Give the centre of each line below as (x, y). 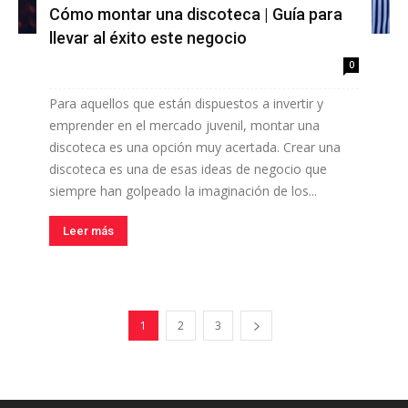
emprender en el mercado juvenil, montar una (184, 125)
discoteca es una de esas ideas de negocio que (188, 168)
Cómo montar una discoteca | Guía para (196, 14)
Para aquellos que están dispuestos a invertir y (186, 103)
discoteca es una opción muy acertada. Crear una (195, 147)
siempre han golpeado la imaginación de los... (183, 190)
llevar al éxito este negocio (148, 37)
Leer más (88, 230)
